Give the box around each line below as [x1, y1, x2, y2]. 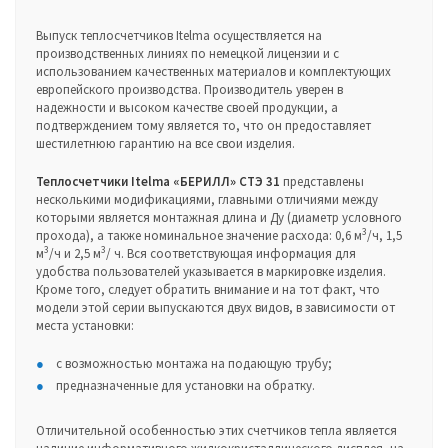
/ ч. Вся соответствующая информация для [106, 245, 356, 262]
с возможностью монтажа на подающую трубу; [56, 355, 332, 372]
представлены [280, 173, 364, 190]
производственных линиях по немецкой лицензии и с [36, 45, 339, 62]
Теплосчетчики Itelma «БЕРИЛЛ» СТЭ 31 [36, 173, 280, 190]
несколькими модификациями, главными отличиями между [36, 191, 378, 208]
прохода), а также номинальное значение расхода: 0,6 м [36, 227, 362, 244]
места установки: [36, 317, 134, 334]
